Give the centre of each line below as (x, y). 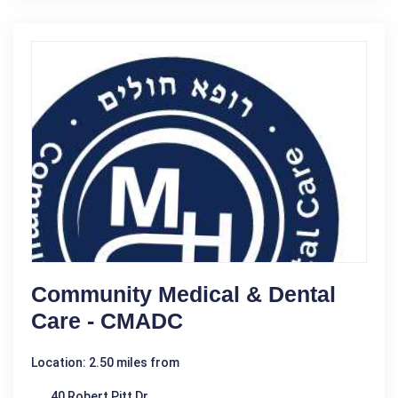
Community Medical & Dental (183, 295)
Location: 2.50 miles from (105, 363)
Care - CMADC (107, 321)
